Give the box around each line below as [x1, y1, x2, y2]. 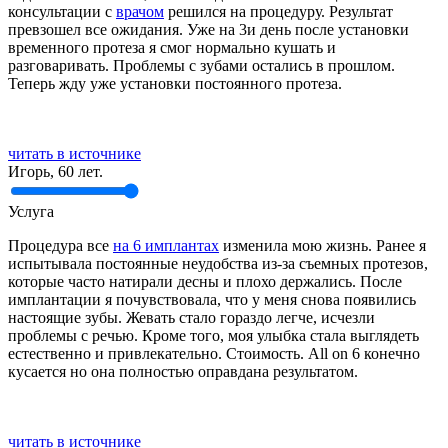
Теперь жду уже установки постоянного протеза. [8, 74, 346, 92]
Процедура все [8, 236, 113, 254]
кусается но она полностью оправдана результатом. [8, 362, 358, 380]
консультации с [8, 2, 116, 20]
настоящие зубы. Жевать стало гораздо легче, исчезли [8, 308, 375, 326]
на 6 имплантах [113, 236, 219, 254]
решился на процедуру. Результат [164, 2, 393, 20]
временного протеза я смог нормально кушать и [8, 38, 336, 56]
